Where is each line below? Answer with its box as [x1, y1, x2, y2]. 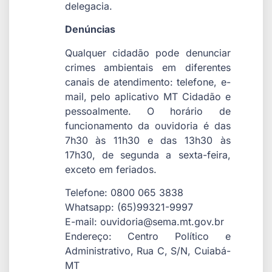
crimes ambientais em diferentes [64, 61, 231, 73]
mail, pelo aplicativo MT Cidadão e [64, 90, 231, 103]
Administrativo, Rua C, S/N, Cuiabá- [64, 245, 231, 257]
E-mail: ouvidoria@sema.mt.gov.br [64, 216, 224, 228]
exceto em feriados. [64, 163, 157, 175]
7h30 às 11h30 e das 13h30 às [64, 134, 231, 146]
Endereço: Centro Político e [64, 230, 231, 243]
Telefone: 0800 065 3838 [64, 186, 183, 199]
